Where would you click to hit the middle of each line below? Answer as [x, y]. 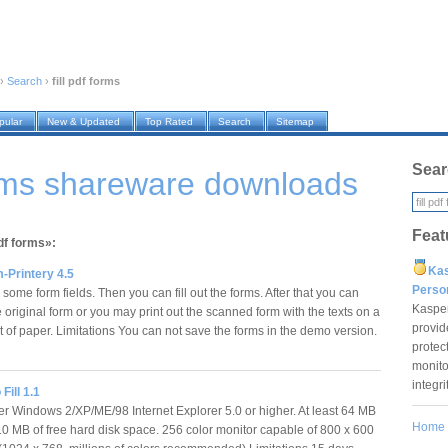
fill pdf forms [86, 81]
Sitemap [295, 122]
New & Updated [83, 122]
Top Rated [169, 122]
